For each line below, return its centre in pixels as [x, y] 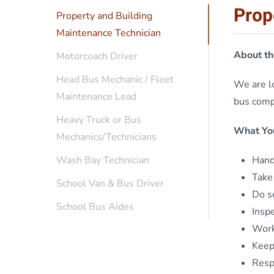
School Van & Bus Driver [110, 184]
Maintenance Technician [109, 33]
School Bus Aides [95, 207]
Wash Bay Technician [103, 161]
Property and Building [104, 16]
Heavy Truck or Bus [99, 120]
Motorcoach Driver [97, 57]
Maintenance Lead [96, 97]
